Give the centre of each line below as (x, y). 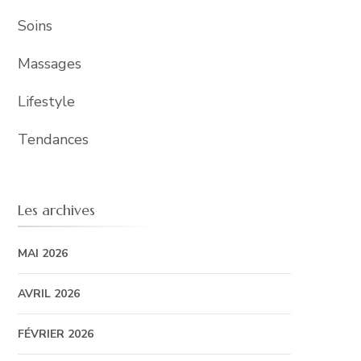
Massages (49, 64)
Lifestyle (46, 102)
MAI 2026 (42, 253)
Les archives (56, 210)
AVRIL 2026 (48, 294)
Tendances (53, 139)
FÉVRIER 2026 (55, 334)
